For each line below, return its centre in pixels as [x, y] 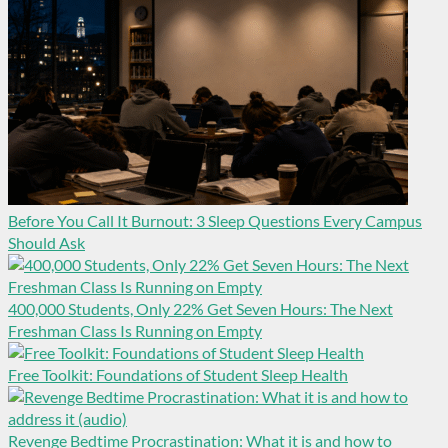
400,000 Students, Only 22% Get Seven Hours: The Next [200, 308]
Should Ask [46, 242]
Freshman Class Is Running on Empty [135, 330]
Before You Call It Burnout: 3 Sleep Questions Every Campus [215, 220]
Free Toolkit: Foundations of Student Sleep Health [178, 374]
